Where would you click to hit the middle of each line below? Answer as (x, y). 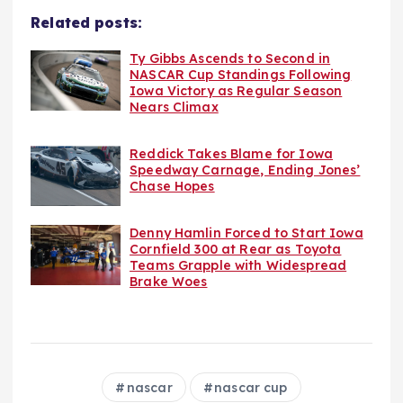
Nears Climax (174, 107)
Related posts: (87, 23)
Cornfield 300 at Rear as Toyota (236, 250)
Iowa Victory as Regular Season (236, 91)
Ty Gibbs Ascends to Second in (230, 59)
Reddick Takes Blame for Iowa (232, 154)
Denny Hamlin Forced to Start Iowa (246, 233)
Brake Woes (169, 282)
